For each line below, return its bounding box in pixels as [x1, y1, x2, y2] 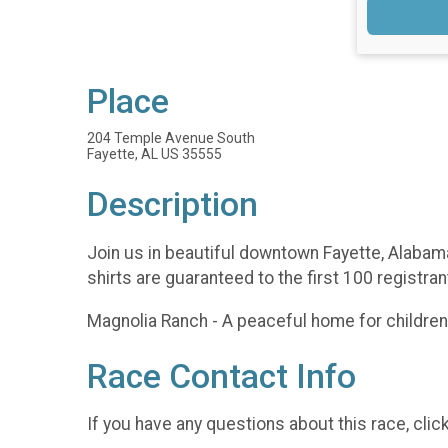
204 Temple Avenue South [87, 130, 255, 147]
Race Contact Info [87, 356, 356, 396]
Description [87, 185, 258, 225]
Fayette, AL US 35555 [87, 146, 222, 163]
